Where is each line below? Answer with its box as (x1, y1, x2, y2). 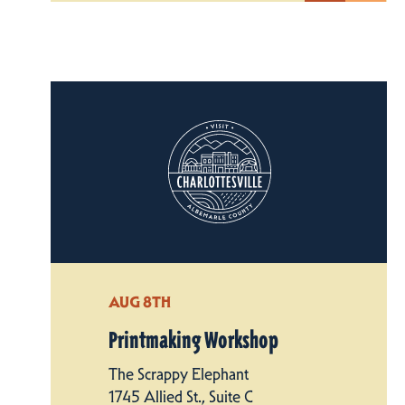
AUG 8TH (108, 291, 171, 311)
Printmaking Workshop (108, 326, 278, 354)
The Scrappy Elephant (108, 363, 249, 384)
